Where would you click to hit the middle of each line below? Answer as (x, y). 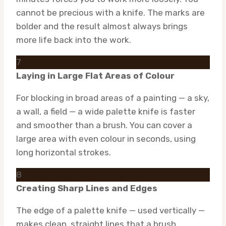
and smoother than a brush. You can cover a (104, 125)
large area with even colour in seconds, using (106, 138)
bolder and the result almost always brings (102, 26)
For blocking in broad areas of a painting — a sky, (113, 98)
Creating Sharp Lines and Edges (87, 188)
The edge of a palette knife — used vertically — (110, 210)
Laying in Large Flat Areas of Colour (95, 75)
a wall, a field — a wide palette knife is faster (106, 111)
